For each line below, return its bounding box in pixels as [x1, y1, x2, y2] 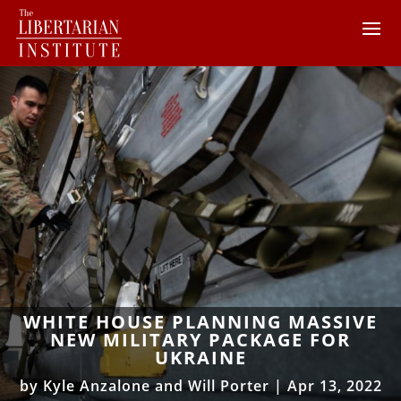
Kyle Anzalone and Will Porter [42, 375, 269, 396]
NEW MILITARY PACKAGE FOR [50, 327, 351, 352]
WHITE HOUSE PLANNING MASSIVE [23, 309, 378, 334]
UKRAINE [154, 345, 247, 370]
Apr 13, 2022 [286, 375, 382, 396]
